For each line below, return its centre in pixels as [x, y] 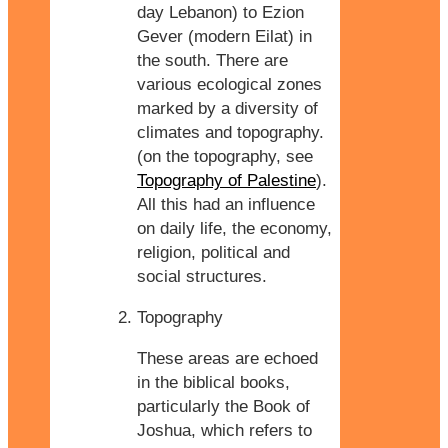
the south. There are [212, 61]
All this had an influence [226, 205]
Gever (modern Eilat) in [224, 37]
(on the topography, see [225, 157]
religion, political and [213, 253]
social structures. [202, 277]
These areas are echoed [227, 359]
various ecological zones [229, 85]
